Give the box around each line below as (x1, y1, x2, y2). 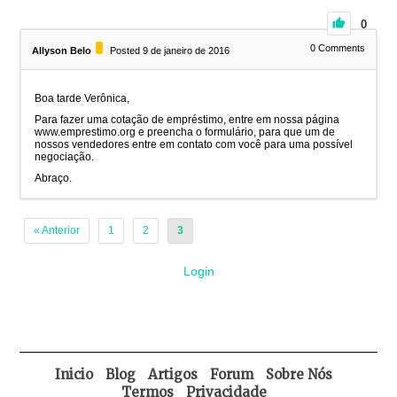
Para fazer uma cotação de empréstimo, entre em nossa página (35, 113, 340, 127)
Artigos (148, 366, 198, 384)
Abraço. (35, 172, 73, 185)
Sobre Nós (266, 366, 333, 384)
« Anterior (34, 224, 81, 237)
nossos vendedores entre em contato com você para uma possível (35, 138, 354, 152)
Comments (315, 43, 365, 54)
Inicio (55, 366, 94, 384)
